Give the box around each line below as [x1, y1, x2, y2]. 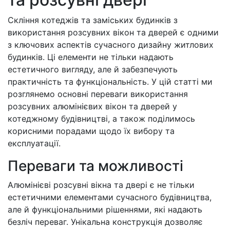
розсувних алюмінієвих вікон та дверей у [8, 101, 177, 111]
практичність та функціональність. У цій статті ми [8, 76, 213, 87]
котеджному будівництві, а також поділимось [8, 113, 195, 124]
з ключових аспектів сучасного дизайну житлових [8, 40, 214, 50]
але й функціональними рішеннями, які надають [8, 204, 202, 215]
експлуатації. [8, 138, 61, 148]
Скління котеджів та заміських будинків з [8, 15, 178, 25]
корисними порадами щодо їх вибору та [8, 126, 175, 136]
